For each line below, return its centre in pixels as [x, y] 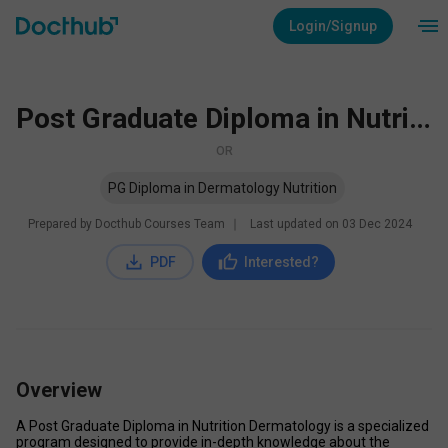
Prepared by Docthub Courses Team [126, 224]
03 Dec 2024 [377, 224]
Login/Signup [333, 26]
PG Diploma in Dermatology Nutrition [222, 188]
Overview [59, 390]
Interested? [281, 262]
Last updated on [296, 224]
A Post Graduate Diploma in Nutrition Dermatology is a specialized [222, 426]
